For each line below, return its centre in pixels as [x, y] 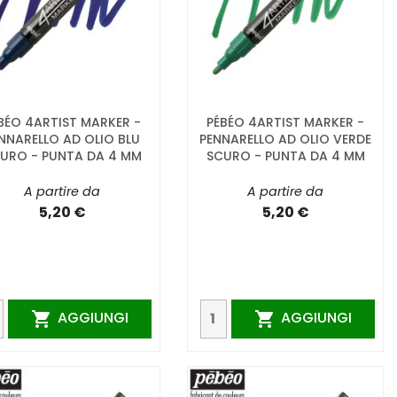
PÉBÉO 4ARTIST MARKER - [285, 122]
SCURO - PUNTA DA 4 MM [285, 156]
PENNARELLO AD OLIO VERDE [285, 139]
